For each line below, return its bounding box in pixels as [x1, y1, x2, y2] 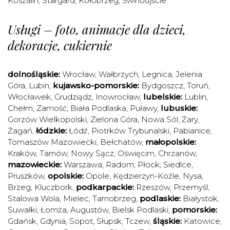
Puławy [130, 103, 157, 113]
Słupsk [97, 216, 122, 226]
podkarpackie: [76, 182, 134, 192]
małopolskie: [145, 137, 196, 147]
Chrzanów [158, 148, 196, 158]
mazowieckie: [8, 160, 62, 169]
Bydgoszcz [141, 81, 183, 90]
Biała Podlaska [70, 103, 126, 113]
